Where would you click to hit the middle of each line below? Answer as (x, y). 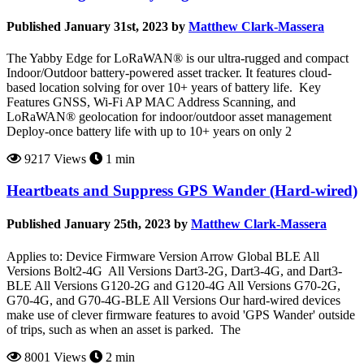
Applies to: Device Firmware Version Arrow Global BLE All (163, 256)
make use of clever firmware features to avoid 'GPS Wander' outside (181, 314)
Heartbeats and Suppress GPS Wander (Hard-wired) (182, 191)
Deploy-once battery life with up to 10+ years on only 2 (149, 132)
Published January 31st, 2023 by (96, 27)
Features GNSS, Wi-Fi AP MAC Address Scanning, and (151, 102)
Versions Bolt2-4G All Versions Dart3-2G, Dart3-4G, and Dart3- (174, 271)
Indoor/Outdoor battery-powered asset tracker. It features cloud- (169, 73)
